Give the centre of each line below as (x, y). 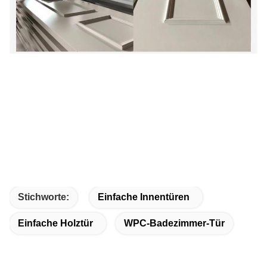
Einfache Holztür (55, 223)
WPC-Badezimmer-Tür (174, 223)
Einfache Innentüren (144, 197)
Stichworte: (44, 197)
